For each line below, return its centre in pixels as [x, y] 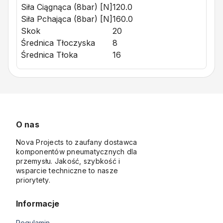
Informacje [38, 204]
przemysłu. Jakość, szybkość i [68, 161]
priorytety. [33, 180]
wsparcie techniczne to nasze [67, 170]
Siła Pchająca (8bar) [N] [67, 19]
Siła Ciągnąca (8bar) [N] [67, 7]
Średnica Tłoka [49, 55]
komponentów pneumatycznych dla [77, 152]
